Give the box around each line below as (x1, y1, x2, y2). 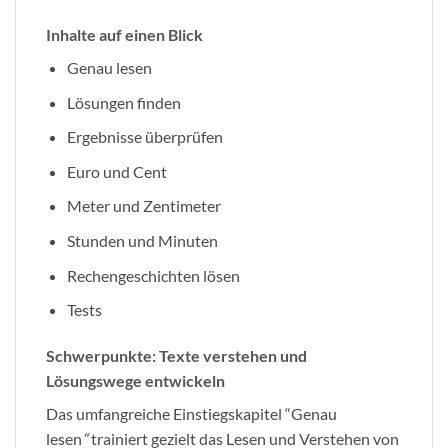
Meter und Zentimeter (66, 196, 221, 216)
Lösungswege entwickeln (46, 370, 225, 390)
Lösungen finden (66, 92, 181, 112)
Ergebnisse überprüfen (66, 127, 223, 147)
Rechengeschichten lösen (66, 265, 240, 285)
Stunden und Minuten (66, 230, 218, 250)
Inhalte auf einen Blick (46, 25, 203, 45)
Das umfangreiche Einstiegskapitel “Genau (46, 403, 337, 423)
